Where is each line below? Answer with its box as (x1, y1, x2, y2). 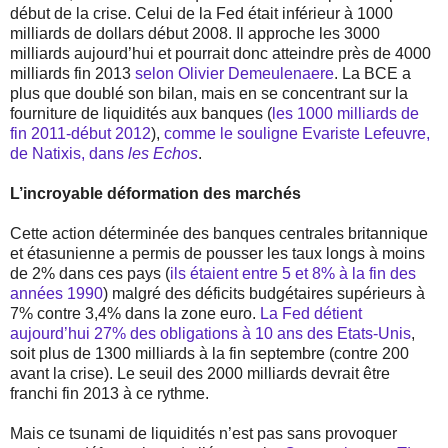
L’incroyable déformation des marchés (10, 185, 301, 203)
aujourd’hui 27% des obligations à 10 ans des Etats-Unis (10, 325, 411, 343)
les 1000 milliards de (272, 105, 419, 123)
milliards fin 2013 (10, 65, 135, 83)
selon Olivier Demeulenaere (135, 65, 334, 83)
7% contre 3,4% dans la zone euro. (10, 305, 260, 323)
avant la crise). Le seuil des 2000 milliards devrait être (10, 365, 390, 383)
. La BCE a (334, 65, 411, 83)
